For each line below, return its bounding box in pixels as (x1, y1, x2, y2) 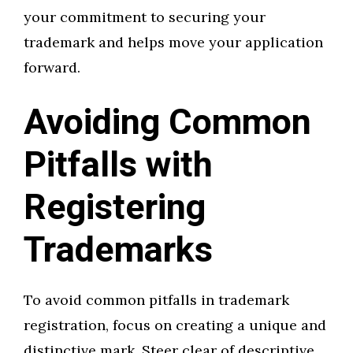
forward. (24, 58, 80, 77)
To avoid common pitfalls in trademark (24, 291, 289, 310)
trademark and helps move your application (24, 33, 323, 52)
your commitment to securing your (24, 8, 266, 27)
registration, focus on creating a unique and (24, 316, 326, 335)
